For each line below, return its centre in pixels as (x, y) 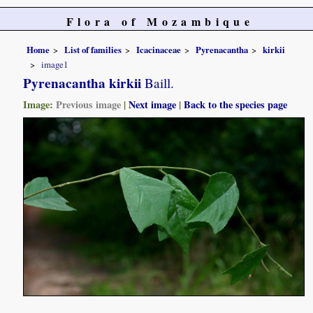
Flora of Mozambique (160, 21)
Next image (153, 105)
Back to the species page (236, 105)
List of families (93, 49)
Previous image (89, 105)
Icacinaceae (159, 49)
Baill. (158, 83)
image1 (55, 65)
